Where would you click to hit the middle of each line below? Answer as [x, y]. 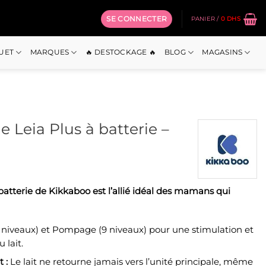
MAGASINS [222, 52]
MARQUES [50, 52]
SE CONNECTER [137, 19]
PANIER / [206, 18]
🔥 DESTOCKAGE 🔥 [121, 52]
